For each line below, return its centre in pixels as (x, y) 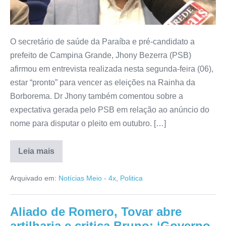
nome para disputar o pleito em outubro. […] (88, 124)
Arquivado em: (33, 178)
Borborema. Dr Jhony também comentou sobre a (97, 96)
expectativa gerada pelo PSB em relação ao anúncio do (110, 110)
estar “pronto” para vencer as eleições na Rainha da (103, 83)
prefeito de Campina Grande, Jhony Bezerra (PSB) (101, 55)
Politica (131, 178)
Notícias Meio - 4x (87, 178)
